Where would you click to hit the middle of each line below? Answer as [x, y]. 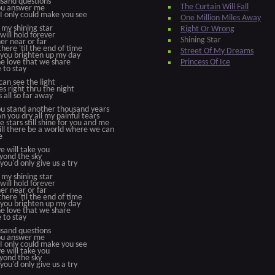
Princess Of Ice [205, 62]
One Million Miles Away [221, 18]
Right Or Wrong [207, 29]
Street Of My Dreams [217, 51]
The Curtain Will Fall [215, 7]
